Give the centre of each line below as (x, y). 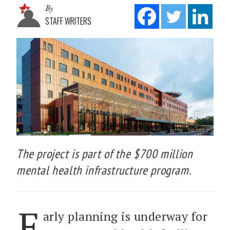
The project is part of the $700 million (105, 154)
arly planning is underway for (125, 216)
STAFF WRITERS (68, 21)
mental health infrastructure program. (104, 170)
